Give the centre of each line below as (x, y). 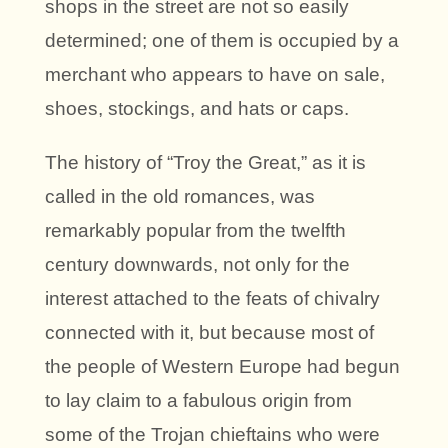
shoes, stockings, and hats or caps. (197, 109)
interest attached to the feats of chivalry (212, 299)
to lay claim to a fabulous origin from (198, 401)
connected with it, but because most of (209, 333)
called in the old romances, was (180, 197)
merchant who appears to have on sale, (215, 75)
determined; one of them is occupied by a (222, 41)
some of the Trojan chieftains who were (212, 435)
